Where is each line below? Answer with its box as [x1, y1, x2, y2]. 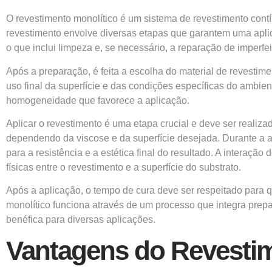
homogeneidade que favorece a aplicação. [6, 95, 189, 106]
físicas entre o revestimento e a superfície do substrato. [6, 161, 241, 172]
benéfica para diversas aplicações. [6, 214, 155, 225]
